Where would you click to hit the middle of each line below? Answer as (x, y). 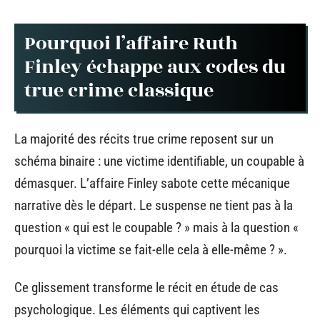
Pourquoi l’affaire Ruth (131, 44)
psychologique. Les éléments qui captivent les (137, 310)
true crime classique (119, 91)
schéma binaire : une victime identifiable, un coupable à (159, 161)
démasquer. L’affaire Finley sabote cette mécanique (152, 183)
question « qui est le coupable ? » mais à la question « (156, 227)
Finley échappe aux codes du (155, 67)
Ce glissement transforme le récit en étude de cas (146, 287)
